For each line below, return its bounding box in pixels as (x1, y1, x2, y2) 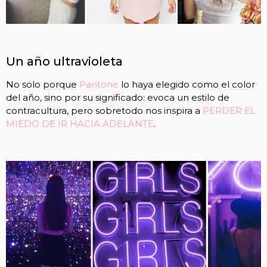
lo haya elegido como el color (119, 79, 255, 91)
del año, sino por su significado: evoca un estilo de (6, 92, 229, 104)
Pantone (79, 79, 119, 91)
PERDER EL (203, 105, 256, 117)
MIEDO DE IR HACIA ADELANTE (6, 118, 154, 130)
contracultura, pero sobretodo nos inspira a (6, 105, 203, 117)
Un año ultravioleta (6, 54, 123, 69)
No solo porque (6, 79, 79, 91)
